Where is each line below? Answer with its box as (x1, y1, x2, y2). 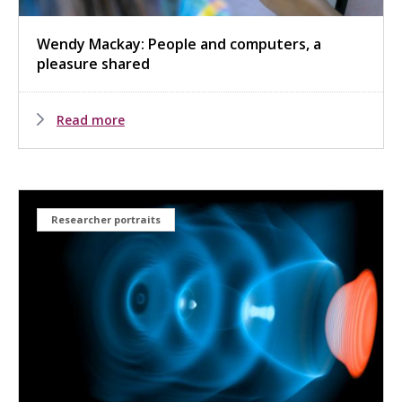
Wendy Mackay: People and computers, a (37, 33, 321, 54)
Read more (57, 110, 125, 128)
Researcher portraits (51, 212, 161, 226)
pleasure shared (37, 53, 150, 74)
